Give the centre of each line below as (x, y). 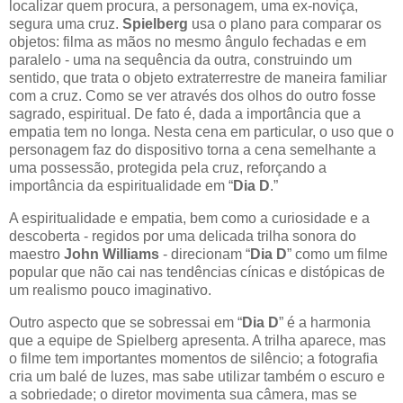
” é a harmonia (325, 322)
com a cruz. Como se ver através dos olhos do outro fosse (193, 96)
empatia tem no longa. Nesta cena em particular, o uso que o (201, 132)
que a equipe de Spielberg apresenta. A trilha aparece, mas (197, 340)
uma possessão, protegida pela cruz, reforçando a (168, 168)
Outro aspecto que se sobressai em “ (125, 322)
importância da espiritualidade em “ (121, 186)
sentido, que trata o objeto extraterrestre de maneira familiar (198, 78)
